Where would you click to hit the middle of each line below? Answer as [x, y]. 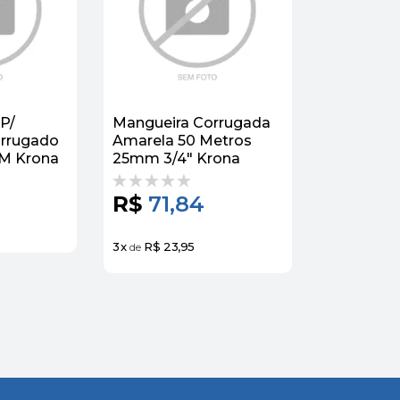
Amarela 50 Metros [182, 140]
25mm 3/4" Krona [176, 158]
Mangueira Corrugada [192, 122]
